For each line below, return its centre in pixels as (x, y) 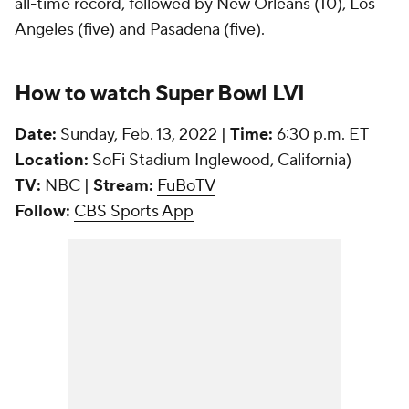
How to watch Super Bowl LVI (160, 94)
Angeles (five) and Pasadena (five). (142, 30)
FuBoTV (186, 186)
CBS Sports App (134, 211)
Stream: (123, 186)
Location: (52, 160)
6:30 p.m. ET (321, 135)
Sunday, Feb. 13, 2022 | (145, 135)
